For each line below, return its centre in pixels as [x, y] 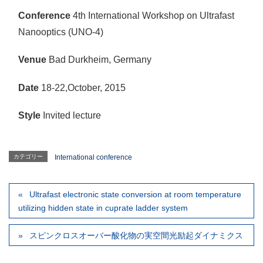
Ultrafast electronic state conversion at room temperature [136, 194]
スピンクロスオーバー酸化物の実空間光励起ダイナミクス [136, 235]
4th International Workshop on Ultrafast [152, 16]
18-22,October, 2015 [82, 87]
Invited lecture [71, 115]
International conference [93, 157]
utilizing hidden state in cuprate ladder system [103, 208]
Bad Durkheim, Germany [99, 60]
